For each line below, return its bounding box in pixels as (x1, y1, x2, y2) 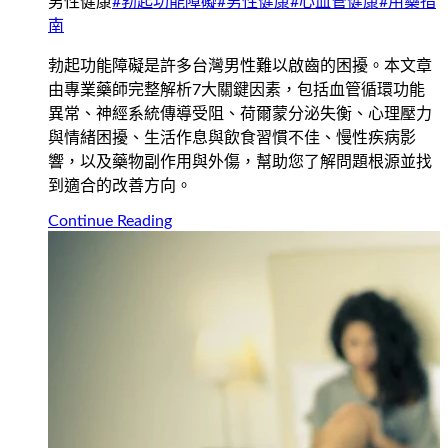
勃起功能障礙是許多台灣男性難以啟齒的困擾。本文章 (48, 57, 432, 74)
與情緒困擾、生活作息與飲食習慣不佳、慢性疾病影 (48, 129, 416, 146)
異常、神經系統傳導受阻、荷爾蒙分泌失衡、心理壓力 (48, 105, 432, 122)
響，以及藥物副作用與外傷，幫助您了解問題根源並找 (48, 153, 432, 170)
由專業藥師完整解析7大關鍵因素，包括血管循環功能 (48, 81, 425, 98)
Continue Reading (48, 212, 172, 229)
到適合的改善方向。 (48, 177, 192, 194)
